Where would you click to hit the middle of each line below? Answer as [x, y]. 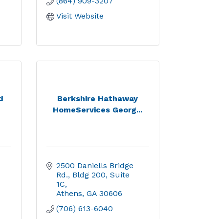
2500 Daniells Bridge [95, 165]
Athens [69, 193]
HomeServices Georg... [98, 109]
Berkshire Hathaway [98, 98]
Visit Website [80, 16]
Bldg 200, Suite [101, 175]
